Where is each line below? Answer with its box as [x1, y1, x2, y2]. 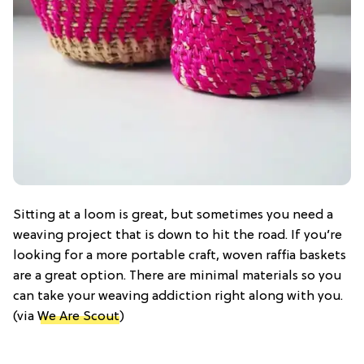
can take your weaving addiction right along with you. [13, 288, 343, 304]
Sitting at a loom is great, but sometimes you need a [13, 207, 333, 223]
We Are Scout [37, 309, 119, 324]
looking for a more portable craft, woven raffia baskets [13, 248, 346, 263]
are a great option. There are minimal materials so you [13, 268, 341, 284]
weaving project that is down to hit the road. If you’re [13, 227, 342, 243]
